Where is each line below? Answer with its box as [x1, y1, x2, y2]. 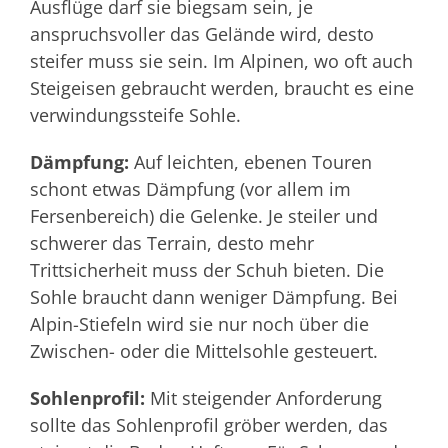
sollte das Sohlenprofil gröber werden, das [30, 412, 388, 437]
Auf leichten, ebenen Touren [134, 149, 372, 174]
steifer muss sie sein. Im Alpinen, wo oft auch [30, 48, 413, 73]
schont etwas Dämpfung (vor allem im [30, 176, 351, 201]
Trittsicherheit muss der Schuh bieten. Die [30, 257, 384, 282]
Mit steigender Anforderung [150, 385, 382, 410]
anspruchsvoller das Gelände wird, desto [30, 21, 374, 46]
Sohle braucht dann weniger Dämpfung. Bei [30, 284, 398, 309]
